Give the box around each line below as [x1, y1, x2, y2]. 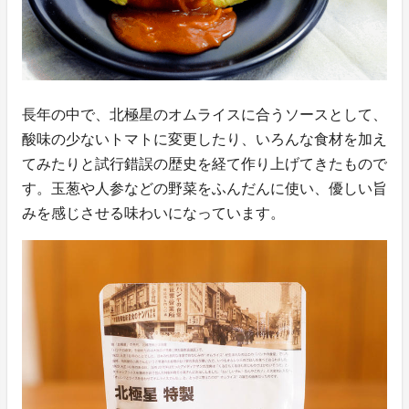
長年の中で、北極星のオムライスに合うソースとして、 [22, 107, 387, 123]
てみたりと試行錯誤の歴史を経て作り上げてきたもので [22, 156, 387, 173]
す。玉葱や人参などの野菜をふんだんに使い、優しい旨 [22, 181, 387, 197]
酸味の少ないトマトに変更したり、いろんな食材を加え [22, 131, 387, 148]
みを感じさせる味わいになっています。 [22, 205, 285, 222]
